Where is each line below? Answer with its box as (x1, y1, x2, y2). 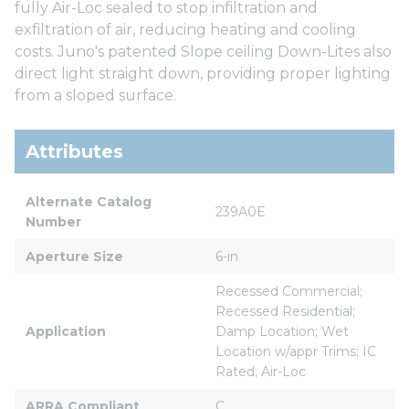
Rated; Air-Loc (215, 362, 306, 380)
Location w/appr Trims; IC (215, 342, 380, 360)
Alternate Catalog (26, 193, 155, 210)
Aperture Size (26, 247, 123, 265)
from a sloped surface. (15, 86, 176, 104)
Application (26, 322, 106, 340)
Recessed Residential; (215, 302, 359, 320)
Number (26, 213, 81, 230)
